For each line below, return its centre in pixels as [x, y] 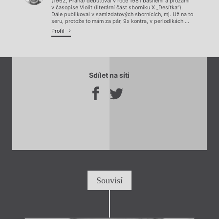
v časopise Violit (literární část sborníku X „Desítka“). [117, 8]
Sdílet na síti [109, 75]
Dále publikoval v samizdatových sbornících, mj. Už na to [122, 15]
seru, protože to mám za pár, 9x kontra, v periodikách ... [120, 22]
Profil [59, 31]
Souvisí [109, 180]
